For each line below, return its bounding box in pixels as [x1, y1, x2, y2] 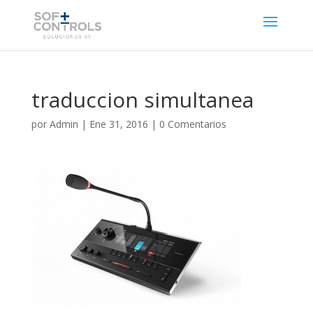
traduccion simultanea [31, 85, 254, 114]
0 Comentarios [159, 117, 226, 131]
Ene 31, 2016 [89, 117, 148, 131]
